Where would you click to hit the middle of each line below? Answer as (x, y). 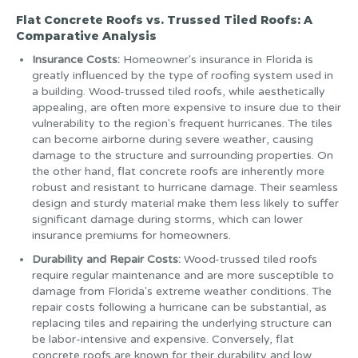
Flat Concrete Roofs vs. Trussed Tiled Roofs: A (164, 20)
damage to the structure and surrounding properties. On (183, 155)
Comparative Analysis (86, 36)
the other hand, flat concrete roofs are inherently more (178, 171)
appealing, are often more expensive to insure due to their (187, 107)
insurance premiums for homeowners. (131, 235)
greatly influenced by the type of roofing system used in (183, 76)
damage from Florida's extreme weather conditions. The (182, 291)
